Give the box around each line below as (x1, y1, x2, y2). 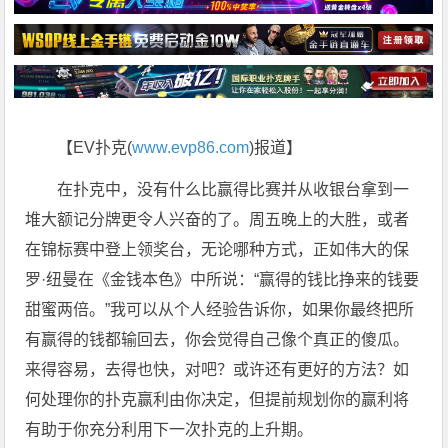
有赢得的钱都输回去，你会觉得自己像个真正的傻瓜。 (25, 331, 410, 349)
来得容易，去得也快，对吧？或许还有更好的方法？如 (25, 361, 410, 379)
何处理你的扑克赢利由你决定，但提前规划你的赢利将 (25, 391, 410, 409)
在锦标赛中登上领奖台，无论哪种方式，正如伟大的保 (25, 241, 410, 259)
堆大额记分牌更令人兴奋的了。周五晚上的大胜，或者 (25, 211, 410, 229)
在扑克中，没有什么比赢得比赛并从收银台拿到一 (57, 181, 410, 199)
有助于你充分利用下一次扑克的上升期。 (25, 421, 314, 439)
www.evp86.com (132, 139, 250, 157)
